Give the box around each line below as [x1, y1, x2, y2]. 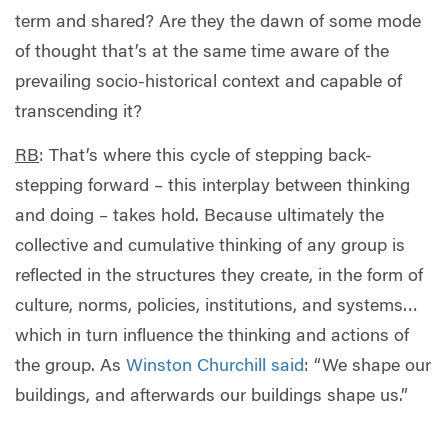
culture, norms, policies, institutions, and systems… [15, 297, 418, 316]
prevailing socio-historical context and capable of [15, 74, 402, 93]
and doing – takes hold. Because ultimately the [15, 207, 384, 226]
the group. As [15, 357, 126, 376]
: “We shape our [304, 357, 431, 376]
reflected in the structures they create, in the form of [15, 267, 423, 286]
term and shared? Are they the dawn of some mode [15, 14, 421, 33]
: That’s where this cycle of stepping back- [39, 147, 372, 166]
